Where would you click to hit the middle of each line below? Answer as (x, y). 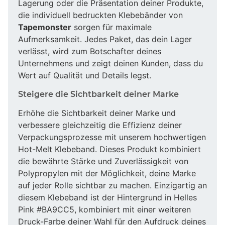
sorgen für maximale (111, 27)
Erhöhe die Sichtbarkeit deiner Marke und (97, 113)
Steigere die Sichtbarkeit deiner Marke (98, 94)
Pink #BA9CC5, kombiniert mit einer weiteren (104, 209)
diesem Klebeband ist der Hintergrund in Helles (107, 197)
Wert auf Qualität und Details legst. (85, 75)
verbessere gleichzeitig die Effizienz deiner (100, 125)
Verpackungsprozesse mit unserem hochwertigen (112, 137)
